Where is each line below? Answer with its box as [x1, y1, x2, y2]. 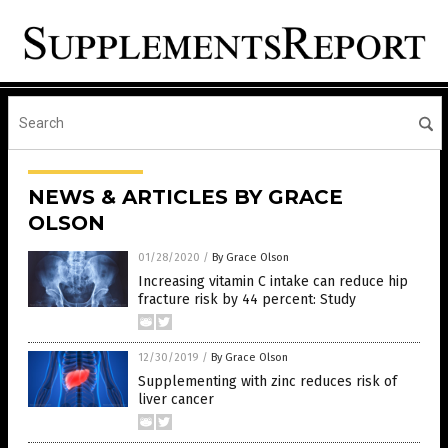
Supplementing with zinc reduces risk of [138, 373, 397, 391]
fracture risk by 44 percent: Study [138, 291, 356, 309]
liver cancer [138, 391, 214, 409]
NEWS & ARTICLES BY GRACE [28, 185, 343, 210]
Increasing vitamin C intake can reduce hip [138, 273, 408, 291]
